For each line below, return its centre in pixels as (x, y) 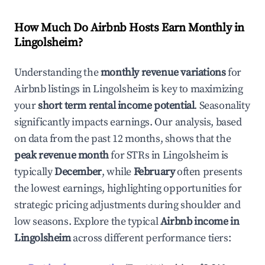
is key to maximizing (196, 89)
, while (117, 172)
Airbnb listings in (54, 89)
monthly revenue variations (163, 72)
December (78, 172)
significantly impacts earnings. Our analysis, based (128, 122)
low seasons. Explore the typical (87, 222)
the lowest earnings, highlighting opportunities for (128, 188)
